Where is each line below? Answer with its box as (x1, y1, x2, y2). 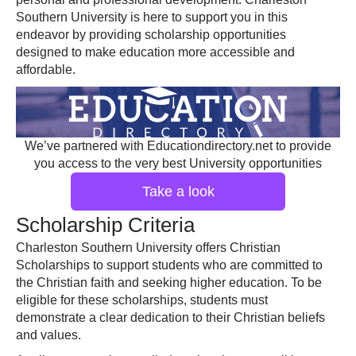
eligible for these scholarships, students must (16, 293, 268, 307)
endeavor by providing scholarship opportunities (16, 28, 286, 41)
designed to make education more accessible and (16, 45, 295, 59)
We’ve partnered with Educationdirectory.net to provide (25, 139, 331, 153)
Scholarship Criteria (16, 213, 195, 237)
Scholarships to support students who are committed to (16, 258, 323, 272)
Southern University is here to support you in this (16, 10, 288, 24)
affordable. (16, 63, 75, 76)
